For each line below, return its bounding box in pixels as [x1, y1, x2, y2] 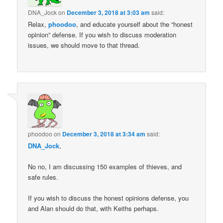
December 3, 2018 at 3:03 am [67, 8, 150, 17]
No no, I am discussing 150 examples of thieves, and [28, 162, 182, 172]
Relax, [28, 19, 49, 29]
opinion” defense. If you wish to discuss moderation [28, 30, 177, 40]
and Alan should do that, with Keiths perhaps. [28, 204, 159, 214]
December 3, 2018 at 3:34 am [62, 129, 146, 138]
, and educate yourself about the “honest [76, 19, 193, 29]
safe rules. [28, 172, 59, 182]
